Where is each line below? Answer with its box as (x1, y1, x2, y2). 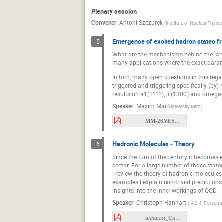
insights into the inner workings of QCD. (112, 186, 218, 194)
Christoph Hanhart (136, 198, 186, 207)
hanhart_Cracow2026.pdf (175, 215, 181, 221)
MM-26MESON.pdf (174, 118, 180, 124)
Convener (91, 18, 116, 26)
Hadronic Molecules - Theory (112, 139, 195, 148)
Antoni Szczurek (119, 18, 163, 26)
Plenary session (91, 7, 137, 16)
